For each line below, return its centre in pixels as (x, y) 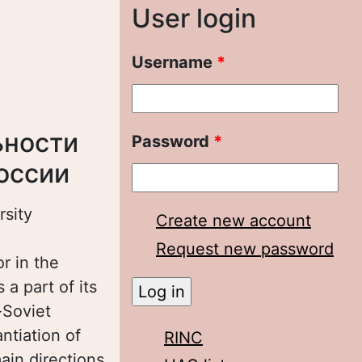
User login (194, 18)
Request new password (245, 249)
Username (174, 62)
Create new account (234, 221)
